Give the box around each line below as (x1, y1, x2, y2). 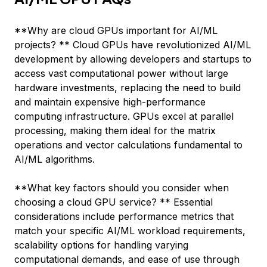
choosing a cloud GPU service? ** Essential (14, 196, 213, 208)
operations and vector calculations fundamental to (14, 139, 243, 151)
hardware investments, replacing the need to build (14, 82, 241, 94)
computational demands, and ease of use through (14, 253, 240, 265)
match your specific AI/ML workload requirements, (14, 225, 246, 237)
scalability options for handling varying (14, 239, 188, 251)
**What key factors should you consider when (14, 182, 229, 194)
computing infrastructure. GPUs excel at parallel (14, 110, 234, 122)
